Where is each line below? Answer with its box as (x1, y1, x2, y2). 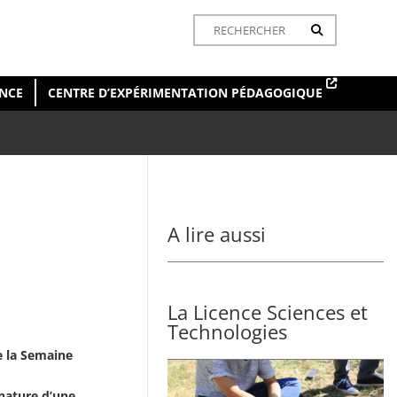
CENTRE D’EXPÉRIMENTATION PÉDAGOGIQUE (48, 83, 327, 101)
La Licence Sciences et (167, 298, 368, 325)
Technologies (167, 317, 287, 345)
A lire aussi (167, 220, 266, 247)
